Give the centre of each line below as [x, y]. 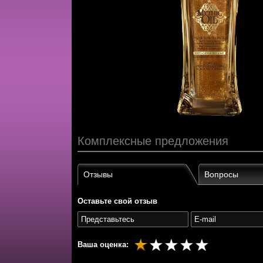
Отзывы [98, 174]
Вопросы [221, 174]
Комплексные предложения [153, 141]
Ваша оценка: [103, 245]
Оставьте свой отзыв [117, 201]
